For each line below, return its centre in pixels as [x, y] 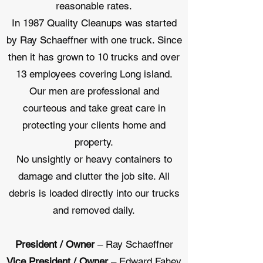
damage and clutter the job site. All [94, 176]
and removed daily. [94, 210]
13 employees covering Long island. [94, 74]
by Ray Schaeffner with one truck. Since [94, 40]
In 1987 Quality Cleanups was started [94, 23]
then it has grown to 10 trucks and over [94, 57]
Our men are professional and [94, 91]
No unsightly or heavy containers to [94, 159]
